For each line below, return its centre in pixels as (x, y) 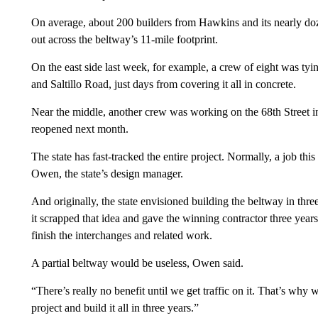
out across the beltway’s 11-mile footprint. (124, 39)
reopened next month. (79, 129)
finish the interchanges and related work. (121, 235)
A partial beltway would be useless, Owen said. (137, 263)
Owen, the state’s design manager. (107, 174)
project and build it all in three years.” (115, 308)
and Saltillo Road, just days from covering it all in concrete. (163, 84)
